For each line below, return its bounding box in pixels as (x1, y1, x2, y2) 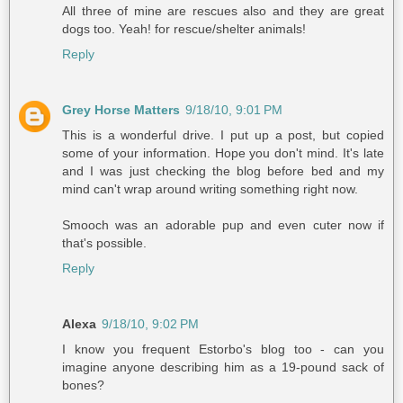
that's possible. (62, 235, 147, 250)
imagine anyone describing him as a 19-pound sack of (62, 359, 384, 374)
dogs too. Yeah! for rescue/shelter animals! (62, 21, 306, 36)
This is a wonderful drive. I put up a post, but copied (62, 127, 384, 142)
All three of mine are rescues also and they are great (62, 3, 384, 18)
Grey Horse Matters (62, 102, 180, 117)
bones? (62, 377, 104, 392)
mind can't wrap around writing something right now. (62, 181, 358, 196)
